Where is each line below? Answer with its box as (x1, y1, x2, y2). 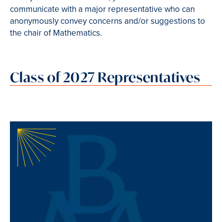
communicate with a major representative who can (10, 3, 195, 16)
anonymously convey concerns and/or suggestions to (10, 15, 205, 28)
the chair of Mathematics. (10, 27, 104, 40)
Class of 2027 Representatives (10, 68, 201, 86)
